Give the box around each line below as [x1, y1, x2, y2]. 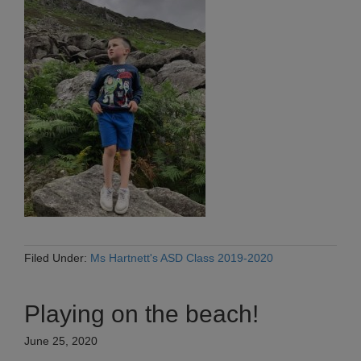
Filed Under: [24, 251, 90, 265]
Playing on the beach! [24, 301, 259, 328]
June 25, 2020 [24, 334, 98, 348]
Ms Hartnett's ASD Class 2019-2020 [90, 251, 273, 265]
